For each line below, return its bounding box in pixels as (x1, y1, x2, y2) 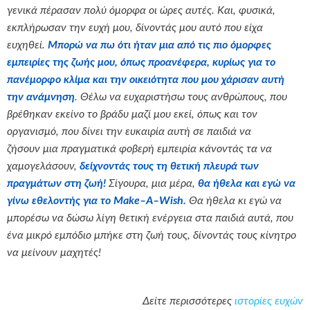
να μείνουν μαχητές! (7, 247, 101, 258)
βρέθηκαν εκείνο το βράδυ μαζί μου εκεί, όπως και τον (7, 109, 257, 120)
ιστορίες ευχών (235, 295, 303, 307)
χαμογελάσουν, (7, 161, 80, 172)
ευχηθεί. (7, 39, 48, 51)
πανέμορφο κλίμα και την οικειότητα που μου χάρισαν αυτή (7, 74, 284, 85)
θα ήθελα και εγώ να (198, 178, 295, 189)
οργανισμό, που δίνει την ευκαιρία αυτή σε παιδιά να (7, 126, 251, 137)
